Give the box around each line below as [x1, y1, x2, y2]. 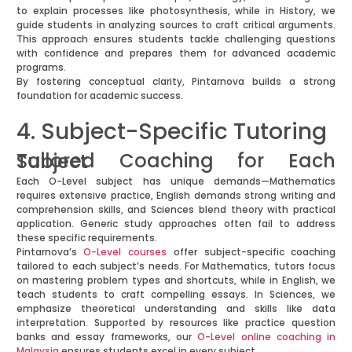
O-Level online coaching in [197, 330, 336, 344]
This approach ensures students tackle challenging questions [16, 32, 336, 46]
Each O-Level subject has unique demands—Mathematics [16, 174, 336, 189]
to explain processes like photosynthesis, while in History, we [16, 4, 336, 18]
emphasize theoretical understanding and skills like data [16, 302, 336, 316]
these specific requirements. [16, 231, 157, 245]
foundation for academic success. [16, 89, 183, 103]
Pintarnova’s [16, 245, 84, 259]
